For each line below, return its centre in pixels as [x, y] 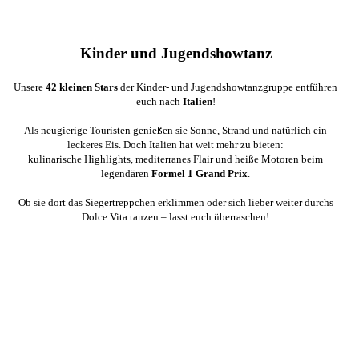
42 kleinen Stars [82, 87]
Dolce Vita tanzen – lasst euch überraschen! [176, 217]
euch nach [159, 102]
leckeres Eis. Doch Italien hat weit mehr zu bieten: [176, 145]
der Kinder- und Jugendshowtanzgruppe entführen [228, 87]
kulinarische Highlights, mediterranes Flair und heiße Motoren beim [176, 159]
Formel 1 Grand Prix [200, 174]
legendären [127, 174]
